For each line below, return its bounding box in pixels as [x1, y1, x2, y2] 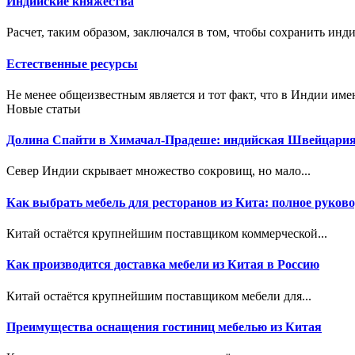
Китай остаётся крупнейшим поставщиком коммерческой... [6, 226, 327, 240]
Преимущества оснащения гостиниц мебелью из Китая [6, 319, 322, 334]
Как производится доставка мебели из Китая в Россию [6, 258, 319, 272]
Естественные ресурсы [6, 56, 138, 71]
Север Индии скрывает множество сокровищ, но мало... [6, 164, 311, 178]
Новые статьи [6, 101, 81, 116]
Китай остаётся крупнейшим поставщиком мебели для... [6, 288, 311, 303]
